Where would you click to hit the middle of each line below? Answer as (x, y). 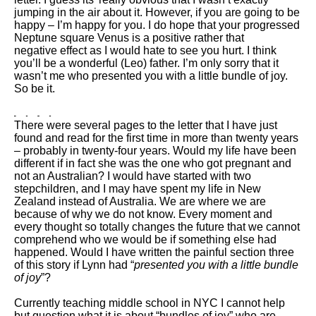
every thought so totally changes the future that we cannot (157, 227)
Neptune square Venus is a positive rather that (129, 38)
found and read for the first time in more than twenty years (156, 138)
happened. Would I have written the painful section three (154, 253)
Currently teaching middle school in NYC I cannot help (150, 303)
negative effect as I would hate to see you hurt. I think (145, 51)
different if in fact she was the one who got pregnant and (153, 164)
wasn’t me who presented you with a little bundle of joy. (151, 76)
